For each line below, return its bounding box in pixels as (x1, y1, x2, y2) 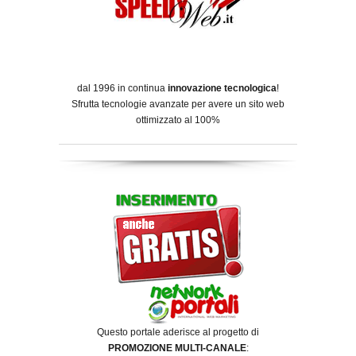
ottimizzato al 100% (136, 114, 220, 126)
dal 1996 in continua (77, 83, 168, 95)
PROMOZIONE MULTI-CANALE (107, 342, 246, 354)
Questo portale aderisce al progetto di (97, 326, 259, 338)
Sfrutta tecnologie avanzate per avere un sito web (72, 99, 284, 110)
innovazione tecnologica (168, 83, 277, 95)
